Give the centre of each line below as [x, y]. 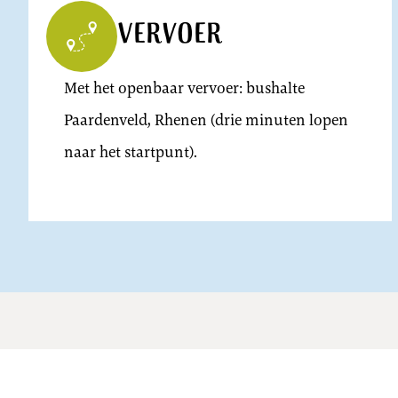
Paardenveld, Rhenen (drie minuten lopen [206, 120]
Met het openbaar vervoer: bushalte [184, 88]
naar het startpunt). [131, 152]
